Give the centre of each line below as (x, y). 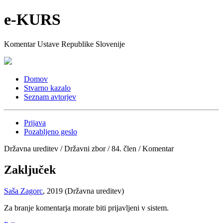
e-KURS (32, 20)
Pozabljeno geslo (51, 131)
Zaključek (30, 169)
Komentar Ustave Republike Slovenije (64, 44)
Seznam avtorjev (50, 97)
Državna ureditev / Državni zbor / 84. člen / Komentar (89, 148)
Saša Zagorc (23, 191)
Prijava (35, 122)
